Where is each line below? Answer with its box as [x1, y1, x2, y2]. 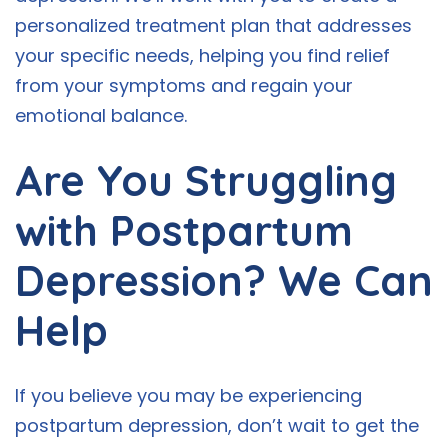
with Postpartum [15, 204, 353, 258]
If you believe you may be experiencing [15, 383, 362, 409]
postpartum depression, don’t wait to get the [15, 413, 419, 439]
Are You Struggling [15, 154, 397, 208]
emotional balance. [15, 103, 187, 129]
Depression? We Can [15, 254, 433, 308]
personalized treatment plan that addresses [15, 13, 412, 39]
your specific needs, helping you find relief [15, 43, 390, 69]
